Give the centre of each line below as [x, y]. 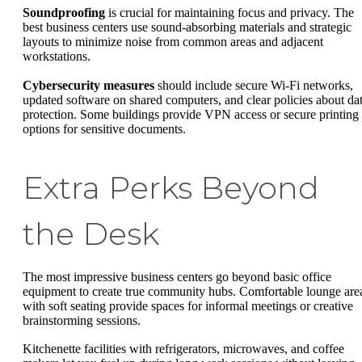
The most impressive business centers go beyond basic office [177, 276]
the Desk [91, 234]
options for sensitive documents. [104, 128]
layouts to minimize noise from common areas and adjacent [173, 42]
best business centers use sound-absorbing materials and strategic [187, 27]
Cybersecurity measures [88, 85]
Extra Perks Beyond [171, 187]
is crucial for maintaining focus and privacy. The [229, 13]
